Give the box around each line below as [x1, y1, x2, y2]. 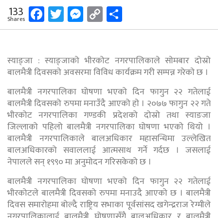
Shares [7, 14, 25, 24]
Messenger [83, 1, 154, 27]
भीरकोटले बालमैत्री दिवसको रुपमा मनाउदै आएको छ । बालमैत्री [7, 185, 211, 200]
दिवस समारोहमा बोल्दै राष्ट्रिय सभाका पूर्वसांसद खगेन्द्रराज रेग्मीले [7, 197, 211, 212]
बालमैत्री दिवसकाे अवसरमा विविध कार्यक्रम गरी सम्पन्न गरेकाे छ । [7, 65, 208, 80]
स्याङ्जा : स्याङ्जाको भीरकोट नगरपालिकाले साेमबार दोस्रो [7, 53, 211, 68]
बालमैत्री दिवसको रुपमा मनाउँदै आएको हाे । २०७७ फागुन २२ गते [7, 96, 211, 111]
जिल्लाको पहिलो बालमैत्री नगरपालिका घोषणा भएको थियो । [7, 119, 211, 134]
